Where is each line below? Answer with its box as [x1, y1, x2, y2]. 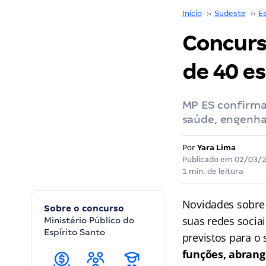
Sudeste [214, 9, 246, 18]
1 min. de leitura [182, 167, 243, 176]
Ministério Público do [44, 216, 134, 225]
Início [182, 9, 202, 18]
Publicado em [182, 155, 235, 164]
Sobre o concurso [44, 204, 124, 213]
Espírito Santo [44, 227, 105, 237]
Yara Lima [197, 143, 236, 152]
